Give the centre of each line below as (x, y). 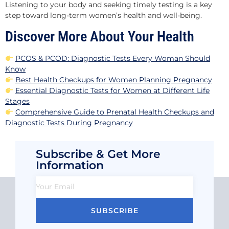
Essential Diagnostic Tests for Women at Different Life (112, 91)
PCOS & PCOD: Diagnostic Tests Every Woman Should (112, 59)
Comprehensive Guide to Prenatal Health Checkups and (114, 112)
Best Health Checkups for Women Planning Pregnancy (113, 80)
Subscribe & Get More (98, 154)
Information (70, 165)
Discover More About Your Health (100, 37)
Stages (17, 101)
